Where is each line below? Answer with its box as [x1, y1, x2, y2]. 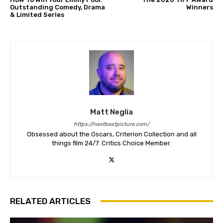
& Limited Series [10, 10, 64, 18]
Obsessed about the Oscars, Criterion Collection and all [26, 130, 197, 138]
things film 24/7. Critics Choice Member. [52, 139, 171, 147]
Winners [186, 3, 213, 11]
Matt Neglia [90, 107, 133, 116]
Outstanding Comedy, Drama [10, 3, 105, 11]
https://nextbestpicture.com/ [74, 120, 149, 127]
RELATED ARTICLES [10, 196, 91, 206]
